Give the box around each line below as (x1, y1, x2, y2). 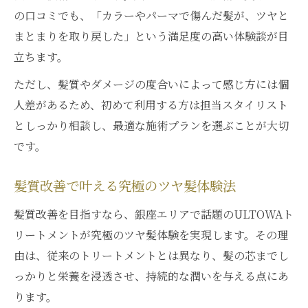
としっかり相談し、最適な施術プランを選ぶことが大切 (14, 118, 289, 133)
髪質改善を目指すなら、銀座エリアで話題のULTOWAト (14, 206, 294, 222)
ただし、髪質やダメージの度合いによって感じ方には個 (14, 76, 289, 92)
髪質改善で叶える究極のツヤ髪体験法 (14, 178, 236, 196)
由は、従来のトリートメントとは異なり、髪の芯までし (14, 247, 289, 263)
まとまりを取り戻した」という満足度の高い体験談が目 (14, 28, 289, 44)
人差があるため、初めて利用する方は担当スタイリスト (14, 97, 288, 113)
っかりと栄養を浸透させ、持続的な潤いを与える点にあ (14, 268, 289, 284)
